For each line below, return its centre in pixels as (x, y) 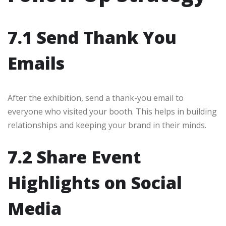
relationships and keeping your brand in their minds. (107, 125)
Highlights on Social (95, 182)
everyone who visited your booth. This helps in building (112, 111)
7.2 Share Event (74, 157)
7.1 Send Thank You (92, 37)
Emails (36, 63)
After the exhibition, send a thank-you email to (96, 98)
